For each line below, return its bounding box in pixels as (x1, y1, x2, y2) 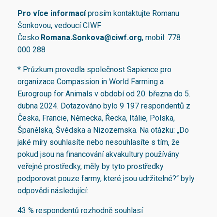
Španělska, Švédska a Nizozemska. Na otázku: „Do (17, 125, 189, 135)
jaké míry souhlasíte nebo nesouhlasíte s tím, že (17, 138, 180, 147)
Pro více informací (17, 9, 88, 18)
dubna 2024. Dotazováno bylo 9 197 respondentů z (17, 101, 190, 111)
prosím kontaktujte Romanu (88, 9, 179, 18)
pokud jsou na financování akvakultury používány (17, 150, 179, 159)
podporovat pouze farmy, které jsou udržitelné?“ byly (17, 174, 195, 184)
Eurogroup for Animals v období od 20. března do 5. (17, 89, 190, 99)
